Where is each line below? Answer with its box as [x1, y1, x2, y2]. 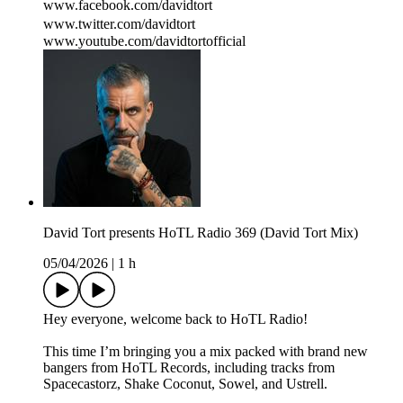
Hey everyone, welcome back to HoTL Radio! [43, 311, 308, 327]
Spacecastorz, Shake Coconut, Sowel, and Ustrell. [43, 376, 327, 392]
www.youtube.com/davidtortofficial [43, 33, 246, 49]
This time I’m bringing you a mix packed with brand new [43, 344, 368, 360]
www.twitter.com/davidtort [43, 16, 204, 32]
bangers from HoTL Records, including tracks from [43, 360, 335, 376]
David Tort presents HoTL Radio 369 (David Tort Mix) [43, 225, 358, 241]
